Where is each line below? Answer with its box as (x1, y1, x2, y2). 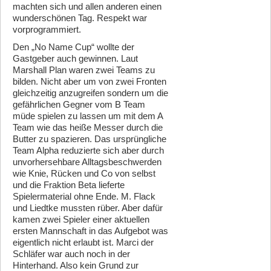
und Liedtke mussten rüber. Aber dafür (13, 203, 163, 214)
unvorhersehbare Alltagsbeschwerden (13, 157, 162, 168)
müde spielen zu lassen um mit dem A (13, 111, 163, 122)
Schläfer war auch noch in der (13, 249, 130, 260)
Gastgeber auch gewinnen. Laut (13, 53, 138, 64)
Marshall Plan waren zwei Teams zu (13, 65, 155, 76)
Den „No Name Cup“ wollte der (13, 42, 134, 53)
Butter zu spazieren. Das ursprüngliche (13, 134, 166, 145)
